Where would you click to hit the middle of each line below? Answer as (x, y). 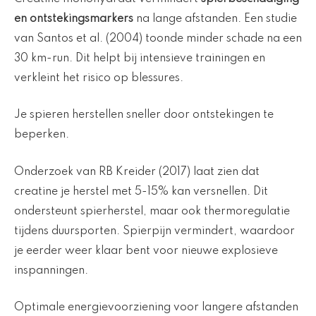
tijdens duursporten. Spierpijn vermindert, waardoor (154, 231)
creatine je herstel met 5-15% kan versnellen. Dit (141, 192)
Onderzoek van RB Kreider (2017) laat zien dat (137, 172)
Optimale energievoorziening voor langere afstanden (156, 308)
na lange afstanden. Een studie (215, 19)
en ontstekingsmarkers (74, 19)
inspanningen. (51, 271)
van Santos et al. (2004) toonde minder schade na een (158, 38)
